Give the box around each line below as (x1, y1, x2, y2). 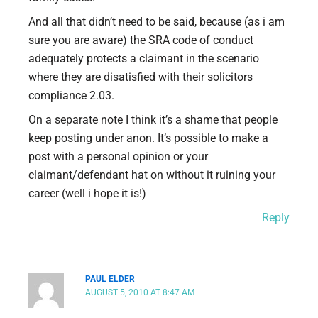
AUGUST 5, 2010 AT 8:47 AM (85, 287, 195, 297)
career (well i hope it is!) (28, 186, 146, 200)
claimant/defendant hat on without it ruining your (28, 168, 275, 182)
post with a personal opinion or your (28, 149, 208, 163)
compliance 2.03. (28, 88, 114, 102)
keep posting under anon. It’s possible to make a (28, 131, 268, 145)
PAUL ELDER (85, 273, 136, 284)
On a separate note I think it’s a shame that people (28, 112, 278, 126)
